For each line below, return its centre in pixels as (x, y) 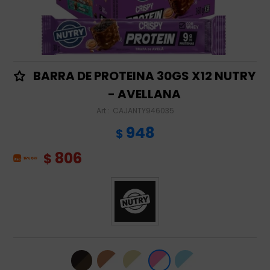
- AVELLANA (144, 94)
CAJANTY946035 (143, 111)
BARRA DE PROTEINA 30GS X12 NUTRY (144, 76)
